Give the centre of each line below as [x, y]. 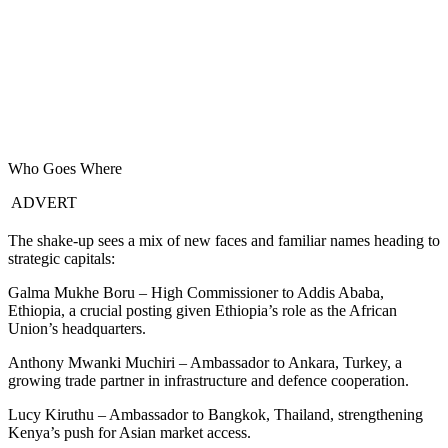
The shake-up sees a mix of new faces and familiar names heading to [224, 241]
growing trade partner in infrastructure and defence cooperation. [208, 381]
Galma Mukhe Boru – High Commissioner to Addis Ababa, [196, 293]
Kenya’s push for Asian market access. [129, 433]
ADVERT [42, 203]
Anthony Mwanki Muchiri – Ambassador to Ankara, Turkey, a [205, 363]
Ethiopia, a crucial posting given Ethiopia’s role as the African [202, 311]
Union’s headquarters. [77, 329]
